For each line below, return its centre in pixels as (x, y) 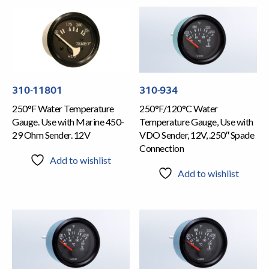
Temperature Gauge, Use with (196, 121)
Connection (162, 148)
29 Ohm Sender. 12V (51, 134)
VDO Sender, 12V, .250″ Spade (197, 134)
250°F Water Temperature (63, 108)
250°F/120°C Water (179, 108)
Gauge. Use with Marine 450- (68, 121)
